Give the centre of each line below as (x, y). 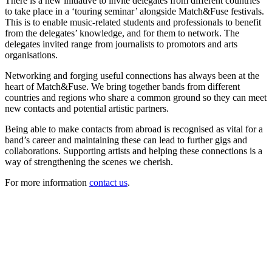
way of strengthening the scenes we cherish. (89, 162)
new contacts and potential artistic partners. (87, 108)
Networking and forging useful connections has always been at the (132, 76)
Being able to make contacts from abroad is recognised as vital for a (134, 129)
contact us (108, 182)
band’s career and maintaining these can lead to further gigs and (126, 140)
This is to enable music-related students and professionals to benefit (133, 22)
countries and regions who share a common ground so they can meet (136, 97)
